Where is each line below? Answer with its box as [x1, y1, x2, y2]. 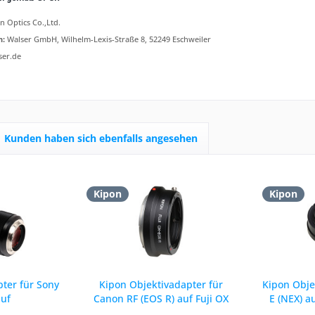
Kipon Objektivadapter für [98, 278, 223, 291]
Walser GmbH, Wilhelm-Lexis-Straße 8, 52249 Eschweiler [5, 34, 211, 44]
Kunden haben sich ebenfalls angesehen [4, 131, 198, 145]
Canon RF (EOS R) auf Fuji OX [93, 292, 229, 305]
